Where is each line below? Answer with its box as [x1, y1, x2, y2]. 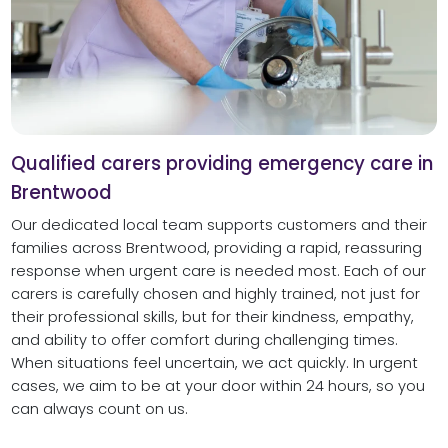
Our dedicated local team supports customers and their [10, 215, 427, 236]
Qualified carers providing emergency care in [10, 149, 433, 177]
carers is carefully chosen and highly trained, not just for [10, 284, 420, 305]
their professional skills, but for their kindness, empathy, [10, 307, 414, 328]
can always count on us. [10, 399, 188, 420]
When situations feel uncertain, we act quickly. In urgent [10, 353, 418, 374]
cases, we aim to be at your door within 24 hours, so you [10, 376, 425, 397]
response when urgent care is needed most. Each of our [10, 261, 426, 282]
